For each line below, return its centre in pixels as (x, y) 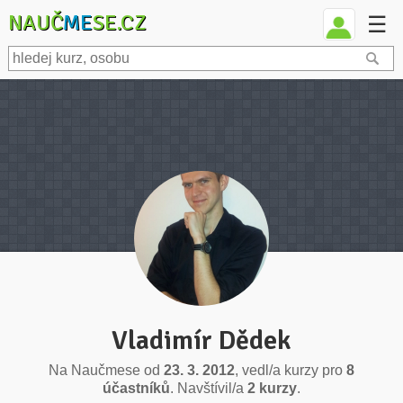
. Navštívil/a (208, 388)
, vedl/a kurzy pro (290, 370)
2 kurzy (272, 388)
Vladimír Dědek (201, 340)
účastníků (136, 388)
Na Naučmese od (106, 370)
